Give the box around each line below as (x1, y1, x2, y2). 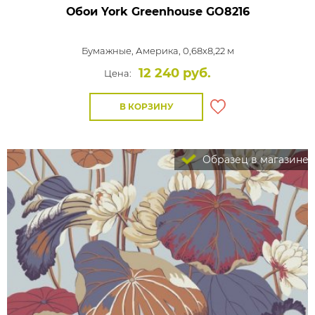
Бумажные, (81, 45, 136, 56)
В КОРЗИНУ (119, 101, 174, 112)
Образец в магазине (200, 153, 309, 166)
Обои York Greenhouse (65, 5, 202, 18)
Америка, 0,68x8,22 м (135, 45, 234, 56)
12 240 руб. (139, 65, 211, 81)
